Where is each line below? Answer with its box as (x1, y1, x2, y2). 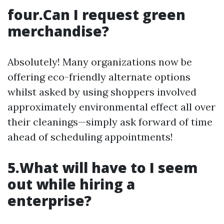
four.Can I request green (7, 5, 185, 24)
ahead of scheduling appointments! (7, 130, 173, 143)
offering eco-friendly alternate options (7, 70, 190, 83)
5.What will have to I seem (7, 158, 197, 177)
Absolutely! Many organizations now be (7, 55, 192, 68)
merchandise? (7, 21, 109, 40)
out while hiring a (7, 174, 135, 193)
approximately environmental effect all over (7, 100, 215, 113)
